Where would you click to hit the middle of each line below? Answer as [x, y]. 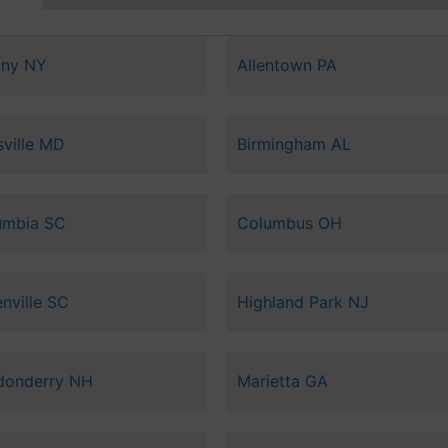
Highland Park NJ [302, 302]
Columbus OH [289, 223]
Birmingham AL [293, 144]
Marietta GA [282, 381]
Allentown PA [286, 65]
